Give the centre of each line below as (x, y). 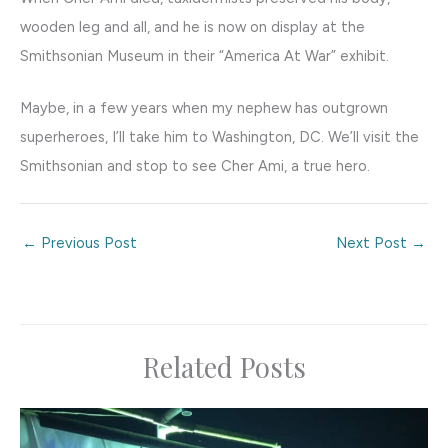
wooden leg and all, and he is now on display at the (192, 26)
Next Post (373, 243)
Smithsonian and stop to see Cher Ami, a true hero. (195, 166)
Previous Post (87, 243)
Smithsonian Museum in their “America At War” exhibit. (204, 55)
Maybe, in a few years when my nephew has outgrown (204, 108)
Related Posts (224, 367)
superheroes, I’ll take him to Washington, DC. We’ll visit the (219, 137)
